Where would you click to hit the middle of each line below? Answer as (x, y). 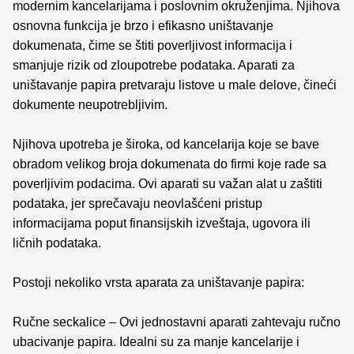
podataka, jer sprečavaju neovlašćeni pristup (137, 203)
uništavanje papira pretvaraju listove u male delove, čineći (175, 85)
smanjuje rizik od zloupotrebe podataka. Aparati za (154, 65)
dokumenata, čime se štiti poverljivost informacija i (153, 45)
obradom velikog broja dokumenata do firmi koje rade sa (169, 164)
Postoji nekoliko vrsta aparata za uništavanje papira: (158, 282)
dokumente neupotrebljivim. (90, 105)
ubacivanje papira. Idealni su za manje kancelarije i (156, 342)
